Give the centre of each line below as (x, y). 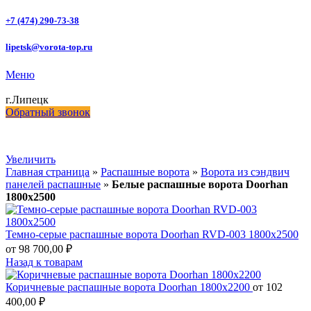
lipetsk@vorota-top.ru (49, 47)
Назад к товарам (44, 262)
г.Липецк (27, 99)
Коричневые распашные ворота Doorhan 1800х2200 (129, 287)
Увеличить (31, 159)
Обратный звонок (48, 112)
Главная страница (48, 171)
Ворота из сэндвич (245, 171)
